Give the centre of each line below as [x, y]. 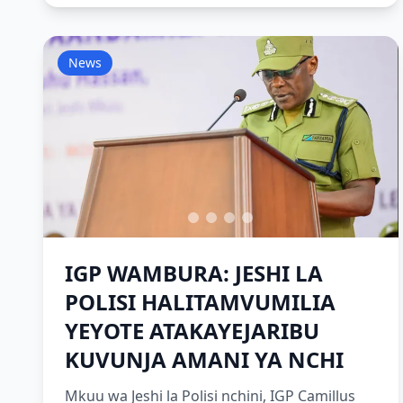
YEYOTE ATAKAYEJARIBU [192, 331]
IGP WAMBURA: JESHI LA [194, 273]
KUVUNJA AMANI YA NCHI [204, 359]
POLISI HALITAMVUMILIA [200, 302]
